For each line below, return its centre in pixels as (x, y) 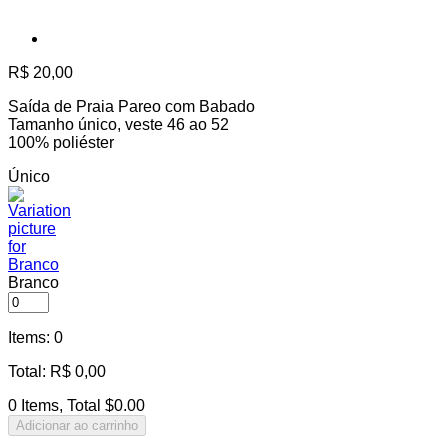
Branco (33, 283)
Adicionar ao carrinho (77, 426)
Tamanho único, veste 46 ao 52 (118, 125)
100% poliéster (61, 143)
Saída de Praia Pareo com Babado (131, 107)
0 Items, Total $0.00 (76, 406)
